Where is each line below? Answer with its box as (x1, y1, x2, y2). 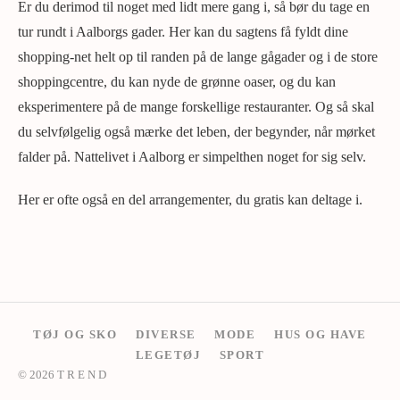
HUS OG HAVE (274, 328, 367, 341)
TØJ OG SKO (33, 328, 118, 341)
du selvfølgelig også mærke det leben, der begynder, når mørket (18, 124, 375, 140)
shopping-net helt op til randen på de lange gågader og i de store (18, 49, 378, 65)
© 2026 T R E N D (18, 369, 106, 382)
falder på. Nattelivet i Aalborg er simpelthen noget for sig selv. (18, 149, 366, 165)
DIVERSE (136, 328, 196, 341)
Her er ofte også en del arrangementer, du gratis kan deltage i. (18, 192, 362, 208)
